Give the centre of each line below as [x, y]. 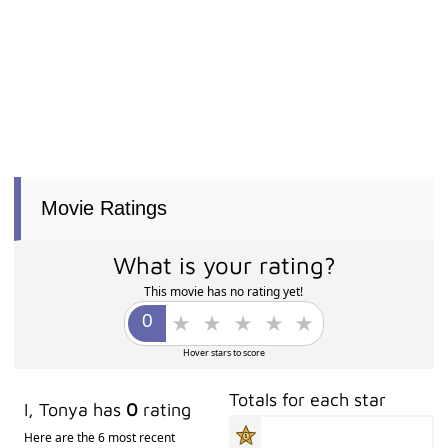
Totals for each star [308, 400]
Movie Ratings [104, 208]
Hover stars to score [223, 353]
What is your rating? [224, 265]
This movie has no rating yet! [224, 292]
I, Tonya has [75, 410]
